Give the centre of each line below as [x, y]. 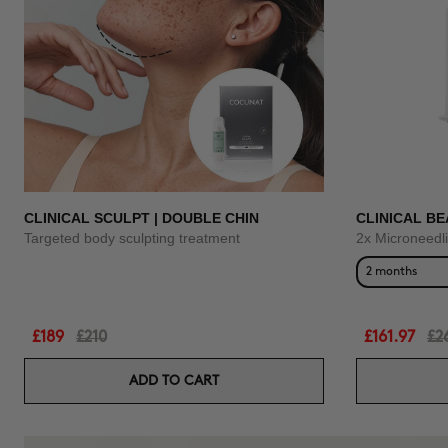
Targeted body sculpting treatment [132, 238]
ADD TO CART [174, 380]
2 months [391, 271]
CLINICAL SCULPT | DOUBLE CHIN [141, 218]
